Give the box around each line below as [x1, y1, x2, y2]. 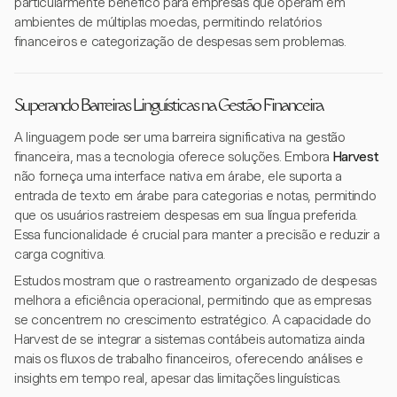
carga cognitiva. [14, 246, 105, 262]
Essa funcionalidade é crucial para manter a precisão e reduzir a [14, 227, 380, 243]
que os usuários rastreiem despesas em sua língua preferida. [14, 207, 359, 223]
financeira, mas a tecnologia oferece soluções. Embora [14, 149, 333, 165]
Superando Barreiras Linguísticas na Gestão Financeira [14, 99, 323, 115]
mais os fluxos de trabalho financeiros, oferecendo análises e [14, 351, 363, 367]
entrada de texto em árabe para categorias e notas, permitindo [14, 188, 377, 204]
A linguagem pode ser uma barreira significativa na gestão [14, 129, 346, 145]
